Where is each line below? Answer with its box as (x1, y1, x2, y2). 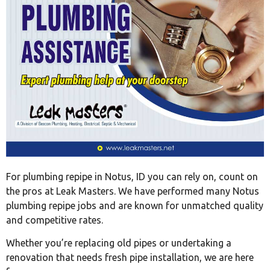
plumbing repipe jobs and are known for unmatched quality (6, 199, 263, 211)
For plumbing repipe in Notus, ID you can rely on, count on (6, 171, 258, 182)
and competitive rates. (6, 214, 103, 225)
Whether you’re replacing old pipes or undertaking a (6, 237, 231, 249)
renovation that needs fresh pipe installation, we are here (6, 252, 254, 263)
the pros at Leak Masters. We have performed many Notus (6, 185, 259, 196)
